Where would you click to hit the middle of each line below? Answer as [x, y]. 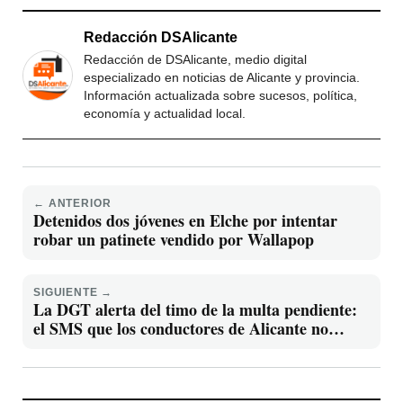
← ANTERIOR [72, 204]
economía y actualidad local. [165, 114]
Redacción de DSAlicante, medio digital [195, 60]
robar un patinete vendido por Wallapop [174, 240]
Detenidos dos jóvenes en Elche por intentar [185, 221]
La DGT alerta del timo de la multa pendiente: [195, 310]
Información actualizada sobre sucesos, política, [220, 96]
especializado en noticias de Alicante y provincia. [222, 78]
